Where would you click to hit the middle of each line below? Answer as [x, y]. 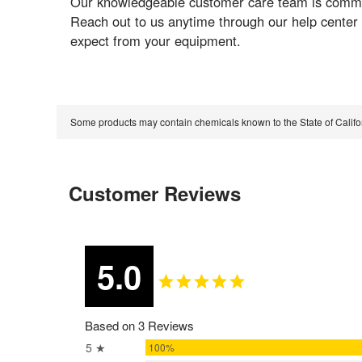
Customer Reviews [155, 194]
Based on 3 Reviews [140, 326]
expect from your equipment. [155, 41]
